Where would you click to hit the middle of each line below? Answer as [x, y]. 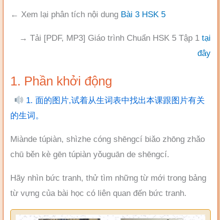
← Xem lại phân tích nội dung [66, 15]
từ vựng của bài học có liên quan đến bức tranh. [98, 193]
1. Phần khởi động [61, 81]
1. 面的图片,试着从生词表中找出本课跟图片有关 [114, 101]
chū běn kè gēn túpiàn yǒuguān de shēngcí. [90, 155]
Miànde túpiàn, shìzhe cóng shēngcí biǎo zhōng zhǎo [108, 139]
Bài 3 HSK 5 [143, 15]
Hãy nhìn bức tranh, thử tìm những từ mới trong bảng [108, 178]
